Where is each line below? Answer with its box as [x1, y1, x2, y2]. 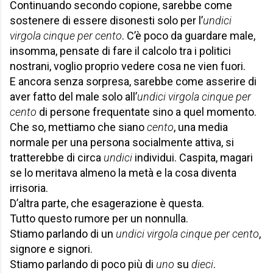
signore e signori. [10, 243, 93, 256]
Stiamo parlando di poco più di [10, 258, 156, 271]
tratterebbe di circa [10, 151, 104, 165]
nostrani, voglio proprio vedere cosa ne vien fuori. [10, 60, 246, 73]
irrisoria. [10, 182, 48, 195]
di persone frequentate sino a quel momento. [37, 105, 257, 119]
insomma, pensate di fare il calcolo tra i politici [10, 44, 231, 58]
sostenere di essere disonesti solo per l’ [10, 14, 203, 27]
